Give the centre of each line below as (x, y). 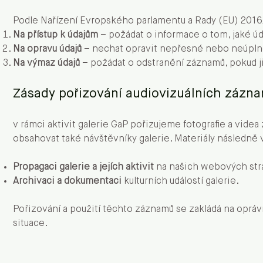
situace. (30, 224)
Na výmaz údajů (48, 63)
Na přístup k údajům (55, 35)
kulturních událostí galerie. (180, 181)
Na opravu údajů (47, 49)
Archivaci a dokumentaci (67, 181)
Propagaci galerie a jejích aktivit (83, 167)
